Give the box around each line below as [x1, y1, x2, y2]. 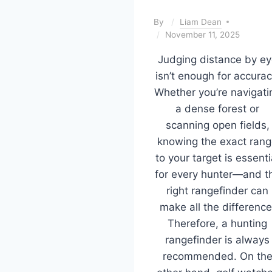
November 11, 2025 [165, 29, 240, 39]
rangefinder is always [165, 233, 270, 246]
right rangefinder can [166, 184, 268, 197]
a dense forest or [175, 102, 259, 115]
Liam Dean [180, 16, 222, 27]
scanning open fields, [165, 118, 270, 131]
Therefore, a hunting [168, 217, 267, 229]
